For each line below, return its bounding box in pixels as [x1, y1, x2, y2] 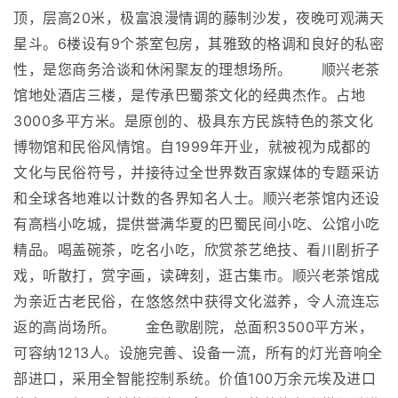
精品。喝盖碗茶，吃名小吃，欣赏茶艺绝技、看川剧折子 [13, 240, 380, 259]
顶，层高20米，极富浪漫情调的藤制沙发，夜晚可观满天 [13, 8, 384, 27]
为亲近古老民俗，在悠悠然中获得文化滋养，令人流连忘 [13, 291, 380, 310]
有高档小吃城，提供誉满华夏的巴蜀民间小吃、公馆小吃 [13, 214, 380, 233]
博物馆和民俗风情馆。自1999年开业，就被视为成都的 [13, 137, 370, 155]
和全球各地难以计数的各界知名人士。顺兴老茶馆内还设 [13, 188, 380, 207]
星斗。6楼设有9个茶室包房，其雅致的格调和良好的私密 [13, 34, 384, 52]
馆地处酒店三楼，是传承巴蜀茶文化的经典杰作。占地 [13, 85, 365, 104]
